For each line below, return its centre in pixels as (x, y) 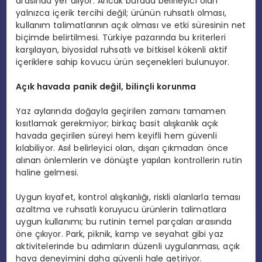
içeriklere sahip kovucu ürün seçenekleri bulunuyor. (123, 62)
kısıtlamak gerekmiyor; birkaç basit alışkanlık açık (117, 123)
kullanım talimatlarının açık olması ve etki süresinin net (131, 25)
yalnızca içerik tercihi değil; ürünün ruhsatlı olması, (121, 13)
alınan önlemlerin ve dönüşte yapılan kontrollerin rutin (129, 160)
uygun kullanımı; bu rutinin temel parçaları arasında (124, 221)
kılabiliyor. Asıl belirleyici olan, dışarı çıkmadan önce (122, 148)
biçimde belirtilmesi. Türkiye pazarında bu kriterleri (121, 37)
